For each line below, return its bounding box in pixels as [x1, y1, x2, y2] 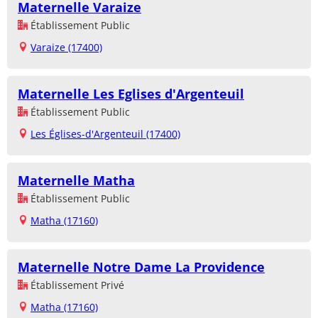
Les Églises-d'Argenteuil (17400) [31, 126, 180, 141]
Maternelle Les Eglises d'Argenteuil [18, 84, 244, 102]
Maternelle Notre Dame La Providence [18, 258, 265, 275]
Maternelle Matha [18, 171, 135, 189]
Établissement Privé [28, 278, 124, 292]
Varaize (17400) [31, 40, 102, 54]
